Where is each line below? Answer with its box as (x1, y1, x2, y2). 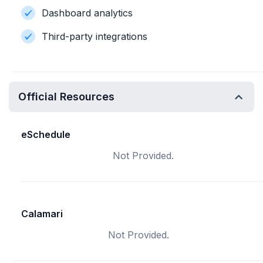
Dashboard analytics (42, 7, 133, 19)
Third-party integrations (42, 31, 147, 42)
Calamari (21, 208, 63, 220)
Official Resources (18, 90, 114, 103)
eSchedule (21, 129, 70, 140)
